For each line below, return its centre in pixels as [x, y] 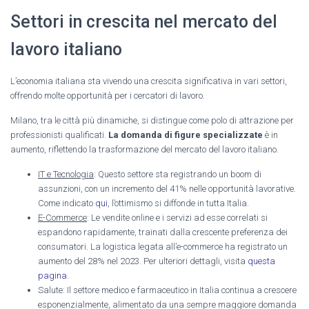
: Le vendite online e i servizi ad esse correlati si [177, 217]
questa [261, 261]
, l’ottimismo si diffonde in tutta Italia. [178, 203]
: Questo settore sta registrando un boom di [178, 174]
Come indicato [67, 203]
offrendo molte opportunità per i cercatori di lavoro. [108, 95]
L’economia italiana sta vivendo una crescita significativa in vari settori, [149, 81]
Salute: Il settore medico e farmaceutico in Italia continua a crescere [167, 290]
